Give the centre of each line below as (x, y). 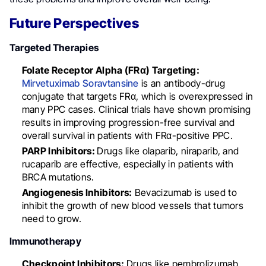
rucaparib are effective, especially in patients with (128, 164)
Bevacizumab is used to (184, 192)
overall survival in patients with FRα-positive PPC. (127, 135)
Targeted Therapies (54, 47)
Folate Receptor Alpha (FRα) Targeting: (110, 70)
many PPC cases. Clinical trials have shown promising (136, 109)
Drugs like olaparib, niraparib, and (168, 151)
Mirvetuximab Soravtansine (80, 83)
